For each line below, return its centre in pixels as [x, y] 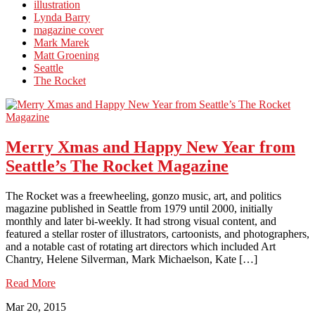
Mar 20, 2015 [36, 307]
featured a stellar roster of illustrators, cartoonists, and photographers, [157, 233]
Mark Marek [62, 42]
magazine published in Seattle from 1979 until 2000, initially [139, 208]
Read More [31, 283]
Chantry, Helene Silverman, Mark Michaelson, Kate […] [131, 259]
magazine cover [69, 30]
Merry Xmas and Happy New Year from [150, 147]
